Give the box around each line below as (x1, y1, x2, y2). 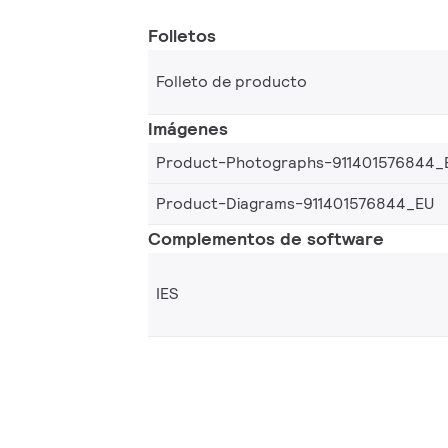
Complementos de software (148, 226, 384, 250)
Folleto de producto (156, 70, 307, 92)
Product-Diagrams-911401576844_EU (156, 192, 434, 214)
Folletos (148, 23, 216, 47)
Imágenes (148, 116, 228, 140)
